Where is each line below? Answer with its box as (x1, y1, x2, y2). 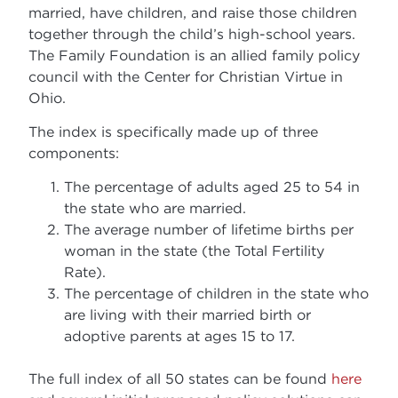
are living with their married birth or (64, 306, 312, 323)
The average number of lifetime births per (64, 221, 354, 238)
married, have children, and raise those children (28, 4, 358, 20)
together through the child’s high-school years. (28, 25, 356, 42)
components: (28, 144, 120, 161)
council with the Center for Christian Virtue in (28, 68, 344, 84)
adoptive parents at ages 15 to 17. (64, 328, 296, 345)
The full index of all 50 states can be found (28, 370, 332, 387)
